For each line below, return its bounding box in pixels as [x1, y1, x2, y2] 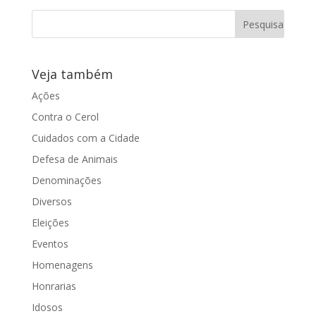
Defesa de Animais [31, 152, 118, 166]
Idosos [31, 300, 63, 314]
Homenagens [31, 257, 93, 272]
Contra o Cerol [31, 109, 99, 123]
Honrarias [31, 279, 76, 293]
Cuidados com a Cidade [31, 130, 140, 145]
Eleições [31, 215, 69, 229]
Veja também [31, 65, 113, 83]
